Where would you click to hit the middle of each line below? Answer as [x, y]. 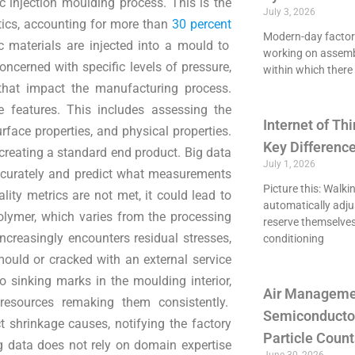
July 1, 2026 [289, 164]
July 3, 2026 [289, 12]
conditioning [293, 239]
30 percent [202, 24]
